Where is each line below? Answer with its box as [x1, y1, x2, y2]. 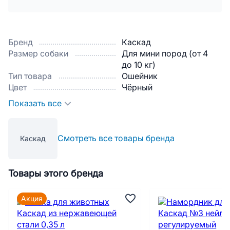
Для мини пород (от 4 [122, 49, 208, 58]
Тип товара [8, 72, 52, 81]
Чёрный [122, 83, 152, 92]
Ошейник [122, 72, 158, 81]
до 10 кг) [122, 61, 156, 69]
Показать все [8, 99, 62, 108]
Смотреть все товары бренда [57, 134, 175, 143]
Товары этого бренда [8, 168, 103, 179]
